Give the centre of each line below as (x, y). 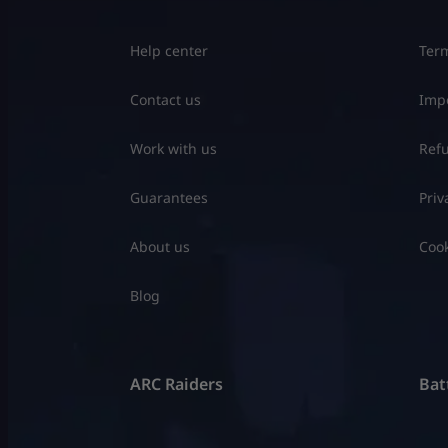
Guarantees (169, 197)
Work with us (173, 148)
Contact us (165, 99)
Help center (169, 50)
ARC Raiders (176, 384)
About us (160, 246)
